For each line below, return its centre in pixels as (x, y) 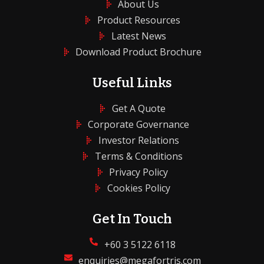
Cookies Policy (138, 188)
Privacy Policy (139, 172)
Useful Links (132, 83)
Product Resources (138, 20)
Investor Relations (138, 140)
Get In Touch (132, 219)
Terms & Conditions (138, 156)
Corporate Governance (139, 124)
